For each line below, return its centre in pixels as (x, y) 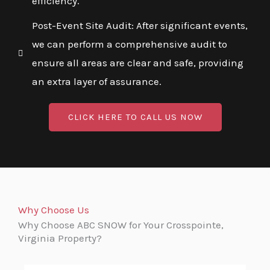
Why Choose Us (54, 210)
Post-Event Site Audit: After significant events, (140, 26)
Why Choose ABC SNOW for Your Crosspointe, (121, 225)
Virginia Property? (60, 238)
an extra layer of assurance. (96, 82)
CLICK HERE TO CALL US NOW (135, 117)
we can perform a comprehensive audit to (129, 44)
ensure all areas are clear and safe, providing (137, 63)
